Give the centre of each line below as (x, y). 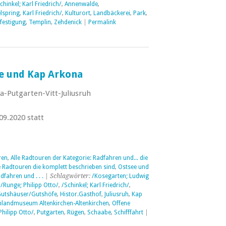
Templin (40, 22)
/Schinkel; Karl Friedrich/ (95, 185)
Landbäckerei (111, 13)
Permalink (102, 22)
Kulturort (77, 13)
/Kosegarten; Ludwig (120, 176)
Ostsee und (133, 167)
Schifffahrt (128, 212)
